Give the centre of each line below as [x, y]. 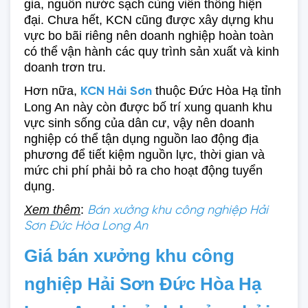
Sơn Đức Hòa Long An [86, 227]
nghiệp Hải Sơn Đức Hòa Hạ [143, 284]
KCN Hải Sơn [116, 92]
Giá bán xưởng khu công [129, 256]
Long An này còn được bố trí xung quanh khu [148, 107]
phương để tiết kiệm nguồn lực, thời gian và [144, 155]
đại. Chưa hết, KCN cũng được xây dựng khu [149, 20]
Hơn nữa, [52, 91]
